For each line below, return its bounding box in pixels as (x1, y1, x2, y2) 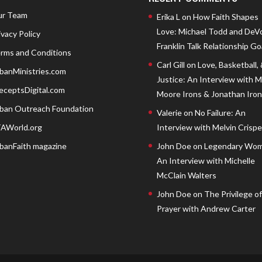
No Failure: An (194, 107, 246, 118)
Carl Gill (156, 59, 185, 70)
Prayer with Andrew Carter (156, 203, 256, 213)
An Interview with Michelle (156, 155, 255, 166)
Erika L (156, 11, 180, 22)
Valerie (156, 107, 182, 118)
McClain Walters (156, 170, 216, 180)
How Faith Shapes (192, 11, 258, 22)
